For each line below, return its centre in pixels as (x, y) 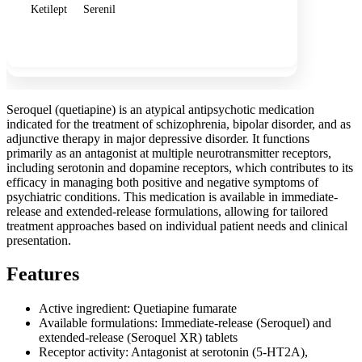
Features (43, 274)
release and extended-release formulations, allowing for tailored (167, 211)
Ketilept (49, 8)
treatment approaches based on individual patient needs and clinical (177, 225)
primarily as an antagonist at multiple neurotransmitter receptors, (169, 153)
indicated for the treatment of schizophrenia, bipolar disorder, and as (179, 124)
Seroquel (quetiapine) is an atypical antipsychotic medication (160, 109)
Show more (61, 36)
